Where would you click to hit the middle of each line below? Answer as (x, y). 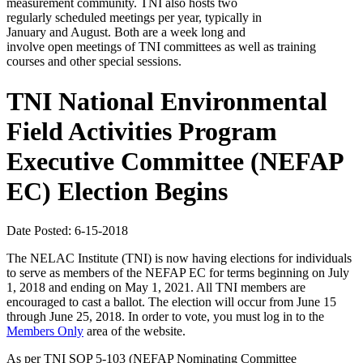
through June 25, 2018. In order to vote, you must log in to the (165, 317)
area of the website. (135, 331)
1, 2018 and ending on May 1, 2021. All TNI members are (156, 288)
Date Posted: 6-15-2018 (67, 231)
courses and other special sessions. (94, 62)
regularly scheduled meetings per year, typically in (134, 18)
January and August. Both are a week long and (126, 32)
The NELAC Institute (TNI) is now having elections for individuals (179, 258)
